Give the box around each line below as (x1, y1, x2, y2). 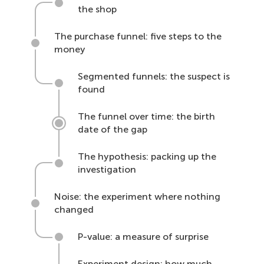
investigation (78, 164, 136, 175)
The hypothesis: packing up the (78, 151, 216, 162)
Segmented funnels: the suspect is (78, 71, 230, 82)
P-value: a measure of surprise (78, 231, 209, 242)
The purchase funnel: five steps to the (54, 31, 222, 42)
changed (54, 204, 94, 215)
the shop (78, 4, 117, 15)
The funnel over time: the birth (78, 111, 215, 122)
